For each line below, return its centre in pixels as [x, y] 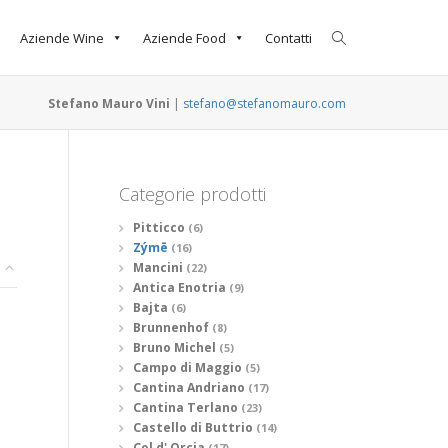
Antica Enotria [179, 287]
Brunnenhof [170, 327]
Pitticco [158, 227]
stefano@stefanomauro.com [264, 103]
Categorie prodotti [192, 194]
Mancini [157, 267]
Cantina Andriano [188, 387]
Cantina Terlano [185, 407]
